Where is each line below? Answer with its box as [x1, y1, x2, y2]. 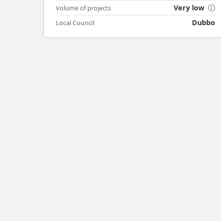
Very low [174, 3, 207, 13]
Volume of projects [56, 3, 111, 13]
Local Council [56, 18, 94, 28]
